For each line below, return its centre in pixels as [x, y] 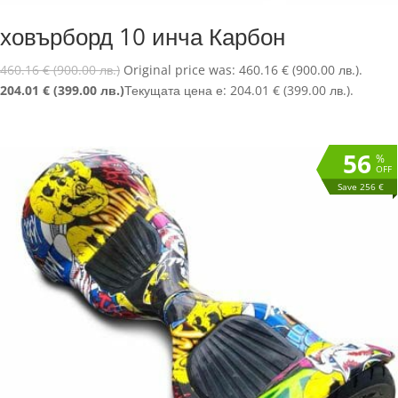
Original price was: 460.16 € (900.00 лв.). [243, 70]
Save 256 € [360, 186]
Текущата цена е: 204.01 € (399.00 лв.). [239, 91]
